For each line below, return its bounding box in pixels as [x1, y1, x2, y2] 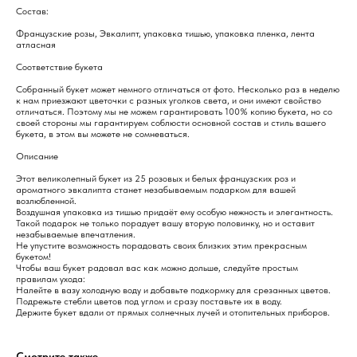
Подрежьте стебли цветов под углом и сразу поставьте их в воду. [16, 296, 282, 308]
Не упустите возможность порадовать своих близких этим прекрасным [16, 240, 307, 252]
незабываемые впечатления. [16, 229, 135, 241]
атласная [16, 39, 56, 51]
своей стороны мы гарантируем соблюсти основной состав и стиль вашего [16, 117, 326, 129]
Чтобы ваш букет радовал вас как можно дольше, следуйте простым [16, 262, 298, 274]
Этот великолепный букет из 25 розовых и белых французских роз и [16, 173, 296, 185]
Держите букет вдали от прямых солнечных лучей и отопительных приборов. [16, 307, 330, 319]
